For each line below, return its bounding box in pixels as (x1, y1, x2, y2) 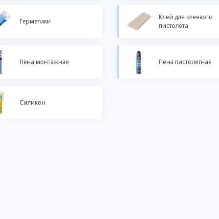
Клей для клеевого (158, 13, 213, 21)
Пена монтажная (20, 58, 69, 66)
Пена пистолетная (158, 58, 212, 66)
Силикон (20, 98, 45, 107)
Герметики (20, 17, 51, 25)
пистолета (158, 22, 188, 30)
